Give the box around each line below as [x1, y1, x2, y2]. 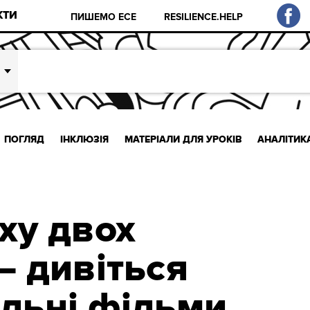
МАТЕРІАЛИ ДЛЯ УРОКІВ [124, 133, 242, 145]
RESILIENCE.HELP [164, 10, 244, 23]
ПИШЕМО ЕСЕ [71, 10, 137, 23]
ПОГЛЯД [4, 133, 45, 145]
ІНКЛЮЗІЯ [60, 133, 109, 145]
